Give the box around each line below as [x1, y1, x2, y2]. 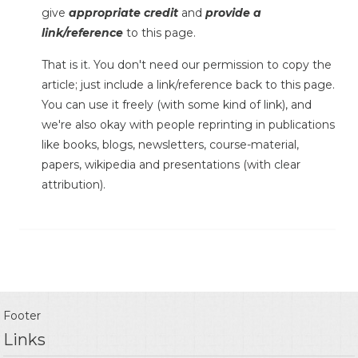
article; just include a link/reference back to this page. [42, 78, 335, 93]
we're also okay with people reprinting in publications [42, 117, 335, 133]
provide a [205, 6, 261, 21]
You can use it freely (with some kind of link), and [42, 97, 312, 113]
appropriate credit [69, 6, 178, 21]
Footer [3, 308, 42, 324]
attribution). [42, 177, 105, 193]
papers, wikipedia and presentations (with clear [42, 157, 300, 173]
